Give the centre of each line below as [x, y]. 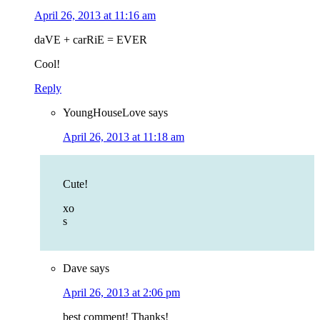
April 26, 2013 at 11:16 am [95, 16]
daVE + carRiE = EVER [91, 40]
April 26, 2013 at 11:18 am [124, 137]
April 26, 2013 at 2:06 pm [121, 293]
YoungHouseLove [104, 113]
